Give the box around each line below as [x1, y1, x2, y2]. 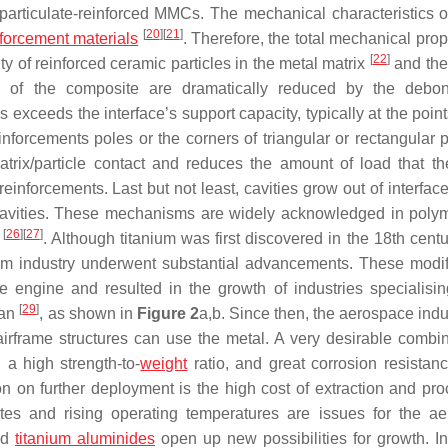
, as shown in [39, 305, 137, 322]
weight [140, 355, 188, 372]
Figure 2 [136, 305, 199, 322]
